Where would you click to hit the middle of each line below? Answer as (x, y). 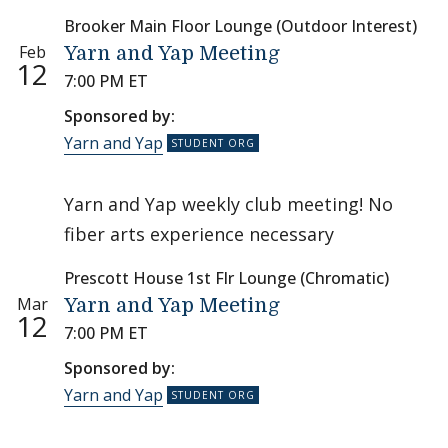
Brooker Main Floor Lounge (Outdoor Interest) (240, 26)
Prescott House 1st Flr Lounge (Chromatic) (226, 278)
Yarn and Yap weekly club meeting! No (228, 204)
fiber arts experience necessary (199, 234)
